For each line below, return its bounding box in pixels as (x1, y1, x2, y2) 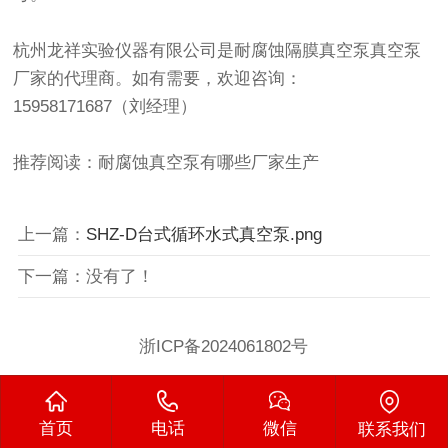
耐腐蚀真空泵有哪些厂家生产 (98, 153, 320, 173)
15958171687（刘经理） (13, 97, 198, 117)
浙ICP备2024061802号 (139, 336, 309, 356)
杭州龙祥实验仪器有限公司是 (13, 41, 235, 61)
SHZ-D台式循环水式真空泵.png (85, 224, 322, 244)
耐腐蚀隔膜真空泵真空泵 (234, 41, 422, 61)
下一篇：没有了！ (17, 266, 154, 286)
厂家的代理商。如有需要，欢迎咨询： (13, 69, 303, 89)
